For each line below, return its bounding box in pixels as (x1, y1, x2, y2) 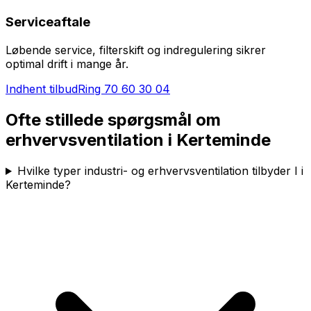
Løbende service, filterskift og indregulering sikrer (6, 43, 266, 58)
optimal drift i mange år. (6, 57, 128, 72)
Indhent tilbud (6, 82, 78, 96)
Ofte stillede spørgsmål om (6, 110, 221, 131)
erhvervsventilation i (6, 130, 176, 151)
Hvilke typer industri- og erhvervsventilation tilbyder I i (17, 164, 303, 178)
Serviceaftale (6, 14, 90, 31)
